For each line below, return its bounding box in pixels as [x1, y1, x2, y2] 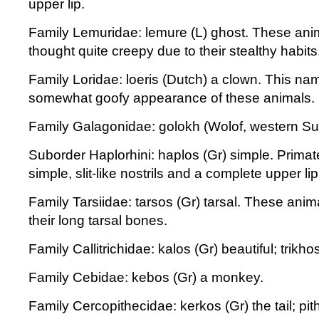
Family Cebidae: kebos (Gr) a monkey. [28, 270, 263, 285]
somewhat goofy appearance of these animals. [28, 90, 315, 105]
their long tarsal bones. [28, 213, 167, 228]
